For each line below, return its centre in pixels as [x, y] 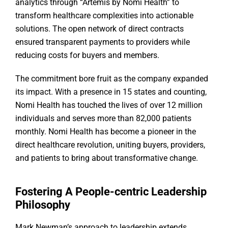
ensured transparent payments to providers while [103, 42]
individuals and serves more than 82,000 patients [103, 119]
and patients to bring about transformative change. [108, 158]
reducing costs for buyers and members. [88, 55]
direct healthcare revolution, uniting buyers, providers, [110, 145]
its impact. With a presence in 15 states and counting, [111, 92]
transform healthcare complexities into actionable [104, 16]
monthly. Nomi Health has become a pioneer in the [106, 132]
